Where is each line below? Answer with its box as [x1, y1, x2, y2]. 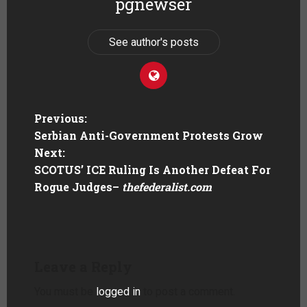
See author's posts [108, 35, 199, 49]
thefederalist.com [122, 179, 212, 194]
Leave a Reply [34, 257, 132, 275]
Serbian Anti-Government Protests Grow [34, 127, 263, 143]
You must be [34, 284, 96, 298]
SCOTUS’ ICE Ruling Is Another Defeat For [34, 162, 271, 177]
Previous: [34, 110, 87, 125]
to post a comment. [140, 284, 235, 298]
